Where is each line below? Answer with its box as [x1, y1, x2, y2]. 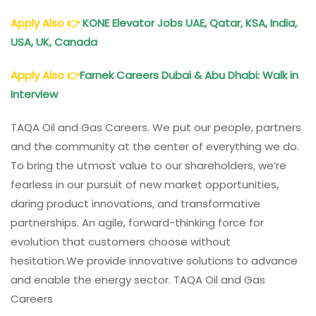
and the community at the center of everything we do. [11, 139, 299, 154]
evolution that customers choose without [11, 234, 231, 250]
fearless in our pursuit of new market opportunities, [11, 177, 279, 193]
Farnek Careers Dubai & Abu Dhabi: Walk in [80, 68, 298, 83]
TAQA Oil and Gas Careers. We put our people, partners [11, 120, 301, 135]
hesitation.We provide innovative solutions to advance [11, 253, 298, 269]
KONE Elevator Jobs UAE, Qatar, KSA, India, [83, 16, 297, 31]
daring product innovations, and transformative [11, 196, 260, 212]
